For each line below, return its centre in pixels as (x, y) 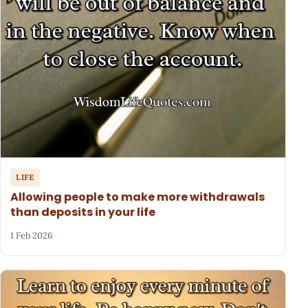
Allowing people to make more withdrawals (138, 197)
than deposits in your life (83, 212)
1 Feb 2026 (32, 235)
